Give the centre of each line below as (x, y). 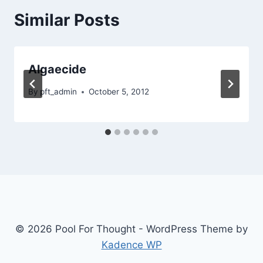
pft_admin (59, 92)
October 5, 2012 (119, 92)
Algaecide (57, 69)
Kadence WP (131, 245)
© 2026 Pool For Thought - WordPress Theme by (131, 229)
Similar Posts (67, 20)
